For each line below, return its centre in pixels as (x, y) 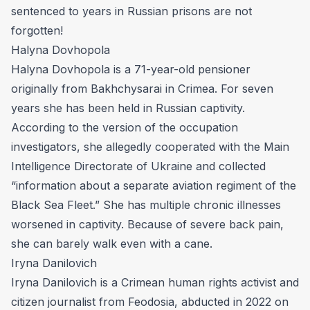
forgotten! (37, 30)
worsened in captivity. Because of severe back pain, (147, 224)
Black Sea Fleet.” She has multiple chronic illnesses (146, 205)
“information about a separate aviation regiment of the (154, 185)
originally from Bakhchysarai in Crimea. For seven (142, 89)
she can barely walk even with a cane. (112, 244)
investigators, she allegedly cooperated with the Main (150, 147)
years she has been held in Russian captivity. (128, 108)
